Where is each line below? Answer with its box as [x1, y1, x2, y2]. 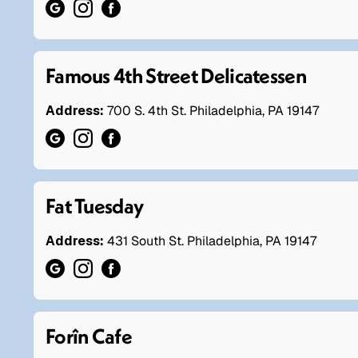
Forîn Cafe [46, 322, 132, 349]
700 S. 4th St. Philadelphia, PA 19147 [107, 101, 319, 119]
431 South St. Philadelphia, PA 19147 [107, 232, 316, 249]
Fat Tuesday [46, 192, 144, 219]
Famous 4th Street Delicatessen [46, 62, 306, 89]
